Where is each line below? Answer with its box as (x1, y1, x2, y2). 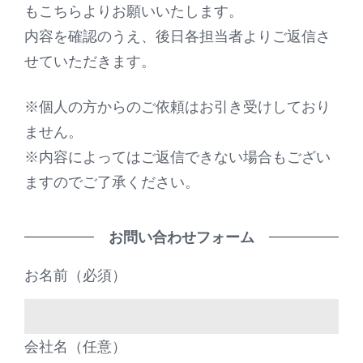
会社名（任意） (24, 336, 126, 357)
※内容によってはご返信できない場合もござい (24, 147, 331, 167)
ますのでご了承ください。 (24, 172, 199, 192)
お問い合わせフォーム (109, 227, 254, 247)
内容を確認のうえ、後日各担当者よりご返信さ (24, 26, 331, 45)
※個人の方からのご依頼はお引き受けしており (24, 96, 331, 117)
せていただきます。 (24, 51, 156, 70)
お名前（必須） (24, 265, 126, 285)
